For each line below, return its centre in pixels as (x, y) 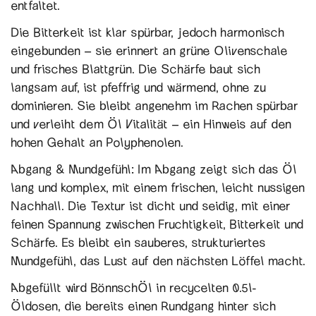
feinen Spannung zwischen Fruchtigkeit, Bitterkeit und (157, 224)
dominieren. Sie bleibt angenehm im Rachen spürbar (154, 105)
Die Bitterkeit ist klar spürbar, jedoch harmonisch (147, 32)
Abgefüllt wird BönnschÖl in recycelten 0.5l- (134, 287)
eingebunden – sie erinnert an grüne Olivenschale (149, 50)
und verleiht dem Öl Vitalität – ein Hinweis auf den (151, 123)
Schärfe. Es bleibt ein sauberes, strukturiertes (138, 242)
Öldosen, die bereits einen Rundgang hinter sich (143, 305)
